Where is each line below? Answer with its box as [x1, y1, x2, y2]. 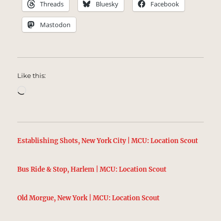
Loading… [26, 84, 65, 95]
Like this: [17, 72, 46, 80]
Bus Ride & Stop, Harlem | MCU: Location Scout [17, 165, 167, 174]
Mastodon [40, 20, 71, 30]
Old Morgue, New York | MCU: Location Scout [17, 193, 160, 202]
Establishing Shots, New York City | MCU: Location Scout [17, 137, 198, 146]
